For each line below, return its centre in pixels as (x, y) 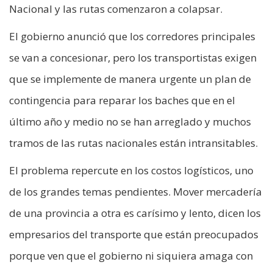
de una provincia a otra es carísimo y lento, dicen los (135, 213)
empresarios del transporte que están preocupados (134, 235)
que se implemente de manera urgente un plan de (130, 79)
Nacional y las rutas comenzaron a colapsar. (116, 9)
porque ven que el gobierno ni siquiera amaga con (131, 256)
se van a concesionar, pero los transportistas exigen (133, 58)
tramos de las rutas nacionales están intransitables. (133, 143)
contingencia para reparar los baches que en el (122, 101)
